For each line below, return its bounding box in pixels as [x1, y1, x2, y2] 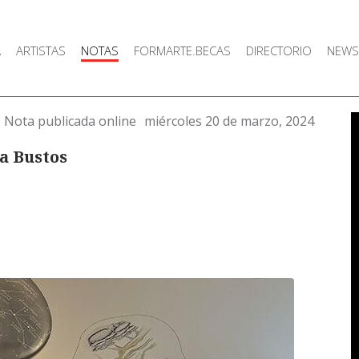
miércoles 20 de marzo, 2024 [144, 112, 314, 130]
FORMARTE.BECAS [133, 42, 231, 58]
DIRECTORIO [245, 42, 312, 58]
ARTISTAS [15, 42, 66, 58]
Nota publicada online [4, 112, 136, 130]
